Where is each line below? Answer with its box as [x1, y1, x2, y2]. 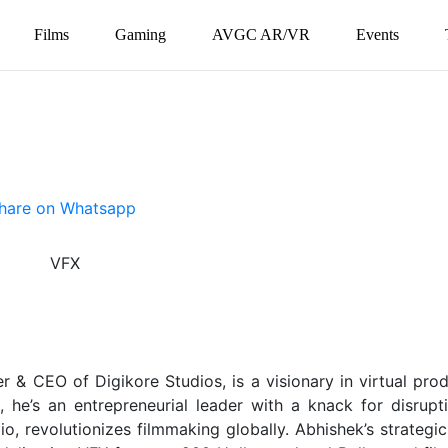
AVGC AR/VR [212, 26, 311, 43]
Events [356, 26, 400, 43]
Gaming [115, 26, 167, 43]
